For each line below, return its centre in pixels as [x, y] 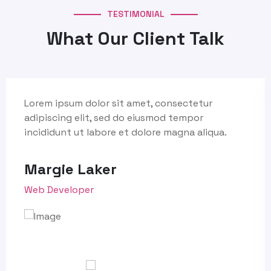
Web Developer [59, 189]
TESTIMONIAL [135, 14]
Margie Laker [70, 169]
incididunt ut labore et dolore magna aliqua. [126, 132]
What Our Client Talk [135, 38]
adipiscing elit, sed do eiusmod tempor [114, 117]
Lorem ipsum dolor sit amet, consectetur [118, 103]
